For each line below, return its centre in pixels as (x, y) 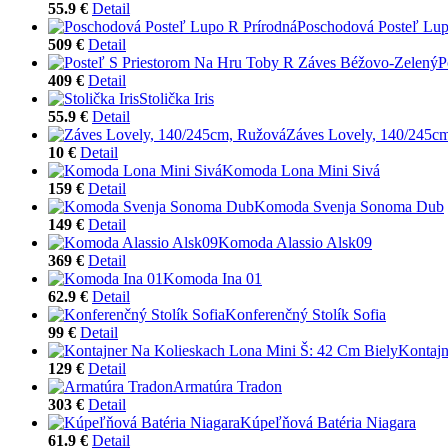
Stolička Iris (176, 98)
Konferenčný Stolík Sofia (305, 314)
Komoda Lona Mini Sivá (301, 170)
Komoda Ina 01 (212, 278)
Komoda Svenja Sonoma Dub (349, 206)
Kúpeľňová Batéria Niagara (328, 422)
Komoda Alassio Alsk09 (295, 242)
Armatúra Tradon (227, 386)
